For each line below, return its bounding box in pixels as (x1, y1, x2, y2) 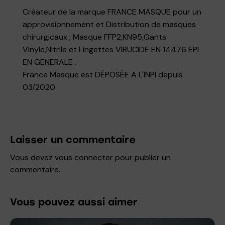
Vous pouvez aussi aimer (10, 195, 138, 208)
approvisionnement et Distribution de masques (23, 19, 196, 30)
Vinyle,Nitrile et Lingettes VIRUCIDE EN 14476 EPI (23, 44, 199, 55)
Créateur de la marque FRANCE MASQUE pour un (23, 6, 201, 17)
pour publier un (113, 152, 171, 163)
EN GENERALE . (23, 56, 76, 67)
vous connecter (55, 152, 113, 163)
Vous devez (10, 152, 55, 163)
